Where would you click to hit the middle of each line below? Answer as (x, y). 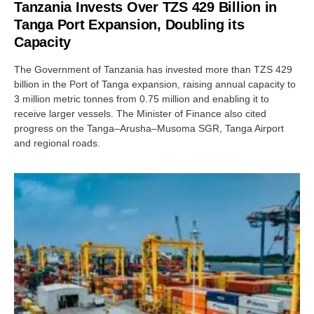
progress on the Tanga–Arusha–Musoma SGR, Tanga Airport (149, 128)
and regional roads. (57, 143)
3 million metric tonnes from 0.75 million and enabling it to (142, 98)
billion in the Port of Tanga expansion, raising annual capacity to (155, 84)
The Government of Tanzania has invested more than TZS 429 (153, 69)
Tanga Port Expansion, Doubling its (129, 24)
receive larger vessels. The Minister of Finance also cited (140, 113)
